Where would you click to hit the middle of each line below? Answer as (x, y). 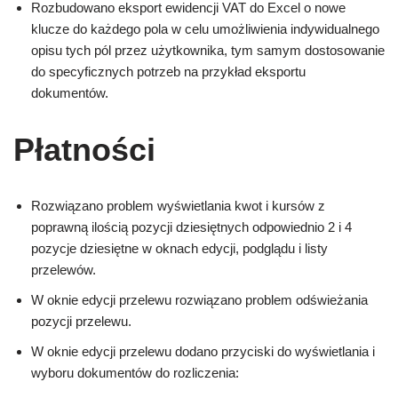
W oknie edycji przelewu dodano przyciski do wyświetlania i (203, 352)
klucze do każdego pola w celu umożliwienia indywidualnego (205, 29)
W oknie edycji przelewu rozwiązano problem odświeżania (199, 300)
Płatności (84, 150)
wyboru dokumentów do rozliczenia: (135, 373)
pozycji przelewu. (81, 322)
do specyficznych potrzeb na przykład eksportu (168, 72)
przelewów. (64, 270)
